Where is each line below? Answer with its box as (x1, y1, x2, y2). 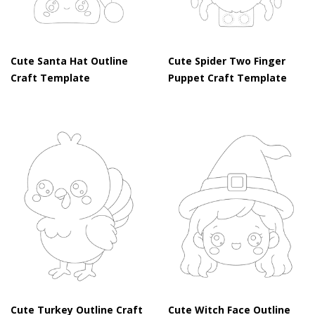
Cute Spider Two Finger (168, 54, 285, 68)
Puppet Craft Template (168, 71, 287, 85)
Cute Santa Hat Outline (11, 54, 128, 68)
